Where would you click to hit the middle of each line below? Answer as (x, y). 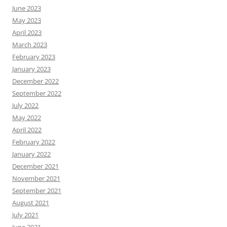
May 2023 (27, 20)
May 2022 (27, 117)
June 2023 (27, 8)
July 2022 (25, 105)
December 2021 (35, 166)
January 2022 (31, 154)
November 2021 (36, 178)
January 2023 (31, 69)
